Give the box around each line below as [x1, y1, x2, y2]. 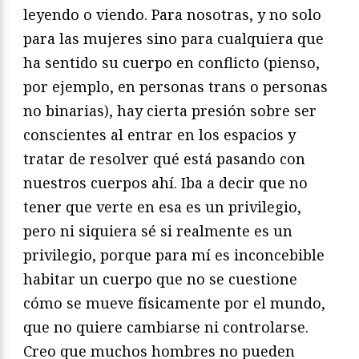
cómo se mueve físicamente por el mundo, [23, 293, 325, 313]
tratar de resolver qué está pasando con [23, 149, 305, 169]
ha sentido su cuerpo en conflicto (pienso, [23, 53, 320, 73]
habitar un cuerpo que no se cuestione [23, 269, 297, 289]
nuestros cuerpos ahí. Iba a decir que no [23, 173, 308, 193]
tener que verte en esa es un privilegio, [23, 197, 301, 217]
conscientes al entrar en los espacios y [23, 125, 296, 145]
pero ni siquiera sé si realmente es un [23, 221, 292, 241]
